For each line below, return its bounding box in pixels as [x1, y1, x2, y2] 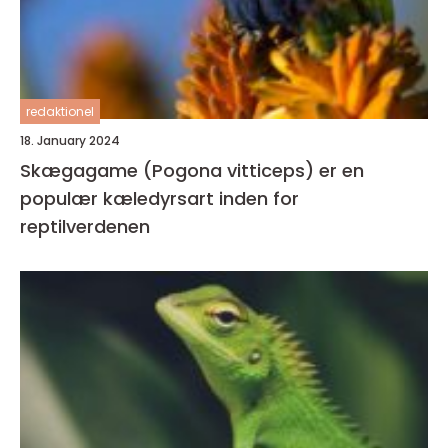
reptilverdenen [20, 213, 150, 239]
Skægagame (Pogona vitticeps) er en [20, 157, 364, 183]
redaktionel [26, 102, 94, 120]
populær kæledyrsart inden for [20, 185, 299, 211]
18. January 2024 [20, 131, 120, 149]
